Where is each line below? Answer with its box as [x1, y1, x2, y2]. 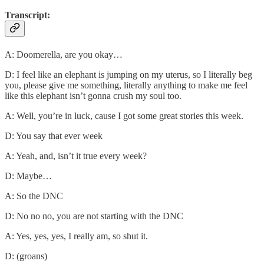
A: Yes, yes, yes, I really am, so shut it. [5, 230, 148, 241]
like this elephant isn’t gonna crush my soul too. [5, 90, 181, 101]
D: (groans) [5, 250, 47, 261]
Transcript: [5, 10, 50, 21]
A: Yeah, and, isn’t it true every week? [5, 150, 147, 161]
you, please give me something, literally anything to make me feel [5, 80, 247, 90]
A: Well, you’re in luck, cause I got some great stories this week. [5, 110, 243, 121]
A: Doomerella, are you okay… [5, 49, 123, 60]
